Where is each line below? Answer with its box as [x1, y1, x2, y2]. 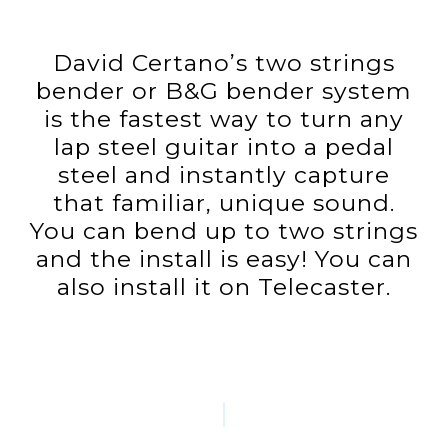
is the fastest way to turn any [44, 105, 404, 134]
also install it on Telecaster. [57, 273, 391, 302]
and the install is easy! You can [36, 245, 412, 274]
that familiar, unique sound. [53, 189, 395, 218]
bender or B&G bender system [36, 77, 412, 106]
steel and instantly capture [58, 161, 390, 190]
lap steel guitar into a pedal [54, 133, 394, 162]
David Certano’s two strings [53, 49, 395, 78]
